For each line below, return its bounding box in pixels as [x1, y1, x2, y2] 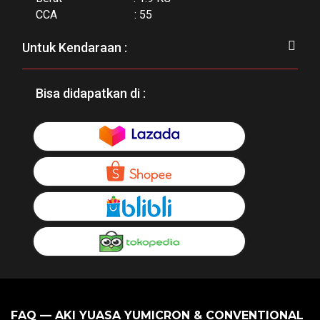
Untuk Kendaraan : [22, 39, 127, 55]
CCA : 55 [36, 7, 152, 21]
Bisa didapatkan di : [36, 85, 146, 101]
